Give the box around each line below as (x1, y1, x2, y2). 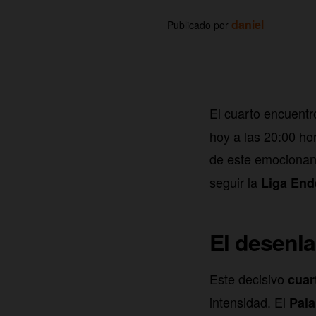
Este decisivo (209, 269, 288, 288)
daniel (231, 16, 264, 32)
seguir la (209, 172, 261, 191)
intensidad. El (209, 292, 289, 311)
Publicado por (167, 17, 231, 32)
